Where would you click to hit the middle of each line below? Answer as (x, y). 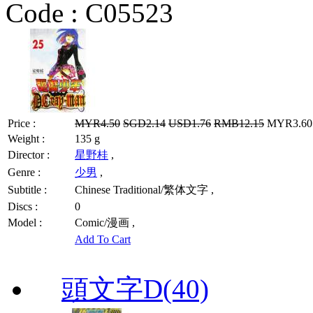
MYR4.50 (97, 123)
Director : (29, 154)
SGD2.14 (144, 123)
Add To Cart (103, 239)
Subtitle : (27, 189)
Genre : (24, 172)
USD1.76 (190, 123)
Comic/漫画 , (105, 222)
